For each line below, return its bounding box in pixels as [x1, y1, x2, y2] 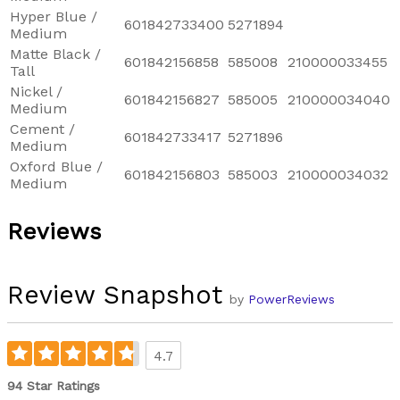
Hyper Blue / [10, 7, 97, 25]
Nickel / [10, 82, 62, 100]
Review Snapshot [7, 279, 222, 310]
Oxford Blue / [10, 157, 103, 175]
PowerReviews [248, 291, 335, 306]
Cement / [10, 120, 75, 137]
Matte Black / [10, 45, 101, 62]
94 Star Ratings [7, 378, 100, 393]
